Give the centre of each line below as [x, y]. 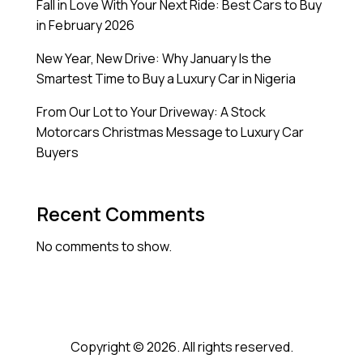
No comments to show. [104, 247]
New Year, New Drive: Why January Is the [154, 59]
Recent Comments [121, 214]
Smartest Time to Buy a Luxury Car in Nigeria [166, 79]
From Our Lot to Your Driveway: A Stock [151, 112]
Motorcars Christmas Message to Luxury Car [170, 132]
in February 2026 [85, 26]
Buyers [58, 153]
